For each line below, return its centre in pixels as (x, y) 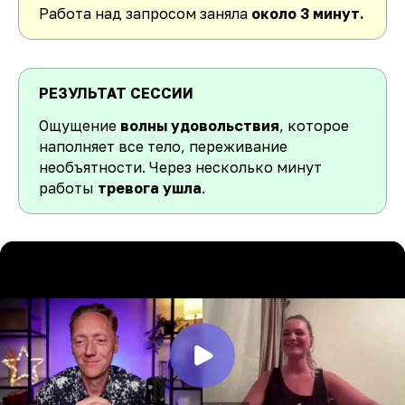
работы (68, 188)
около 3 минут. (308, 13)
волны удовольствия (198, 125)
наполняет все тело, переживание (163, 146)
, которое (314, 125)
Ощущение (78, 125)
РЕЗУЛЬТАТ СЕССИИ (116, 93)
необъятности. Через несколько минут (180, 167)
